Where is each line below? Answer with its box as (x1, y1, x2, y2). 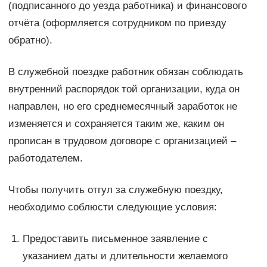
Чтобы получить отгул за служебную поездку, (8, 184, 223, 195)
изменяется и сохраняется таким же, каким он (8, 117, 224, 129)
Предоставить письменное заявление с (22, 232, 208, 244)
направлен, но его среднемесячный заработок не (8, 100, 237, 112)
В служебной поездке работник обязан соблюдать (8, 66, 243, 77)
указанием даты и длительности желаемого (22, 250, 228, 262)
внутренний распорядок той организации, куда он (8, 83, 240, 95)
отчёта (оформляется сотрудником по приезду (8, 17, 226, 29)
